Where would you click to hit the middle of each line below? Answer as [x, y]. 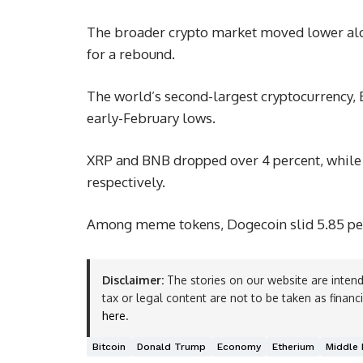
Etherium [293, 347]
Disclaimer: [133, 280]
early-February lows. [151, 118]
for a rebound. [131, 54]
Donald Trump [171, 347]
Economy [239, 347]
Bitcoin [109, 347]
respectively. [126, 182]
